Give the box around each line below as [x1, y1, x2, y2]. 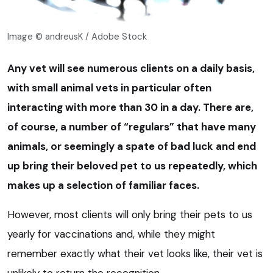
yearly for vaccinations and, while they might [7, 227, 215, 241]
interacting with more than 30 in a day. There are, [7, 100, 253, 114]
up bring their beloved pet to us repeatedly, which [7, 158, 257, 172]
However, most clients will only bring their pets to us [7, 207, 252, 221]
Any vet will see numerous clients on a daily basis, [7, 61, 255, 75]
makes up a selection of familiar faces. [7, 178, 199, 192]
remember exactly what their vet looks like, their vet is [7, 246, 263, 260]
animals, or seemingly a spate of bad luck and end [7, 139, 256, 153]
